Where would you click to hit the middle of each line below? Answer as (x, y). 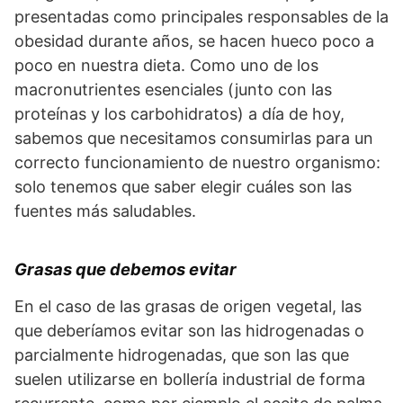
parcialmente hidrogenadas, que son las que (182, 355)
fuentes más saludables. (105, 211)
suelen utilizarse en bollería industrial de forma (190, 380)
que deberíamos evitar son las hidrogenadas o (189, 331)
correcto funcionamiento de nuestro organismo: (197, 163)
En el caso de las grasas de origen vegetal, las (188, 307)
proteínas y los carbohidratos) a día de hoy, (179, 114)
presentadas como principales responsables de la (201, 17)
